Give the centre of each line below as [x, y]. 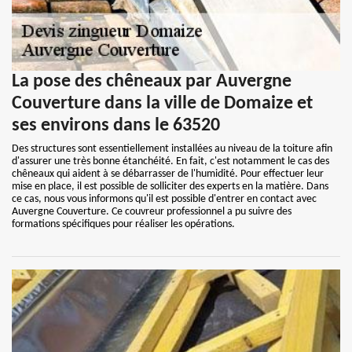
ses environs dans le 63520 [116, 126]
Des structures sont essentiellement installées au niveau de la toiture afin [172, 149]
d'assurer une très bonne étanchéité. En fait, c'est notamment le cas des [170, 161]
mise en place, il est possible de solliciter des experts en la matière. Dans [170, 187]
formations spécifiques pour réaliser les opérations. [123, 224]
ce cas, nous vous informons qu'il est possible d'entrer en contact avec [164, 199]
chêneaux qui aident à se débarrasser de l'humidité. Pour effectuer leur [168, 174]
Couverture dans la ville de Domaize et [162, 104]
